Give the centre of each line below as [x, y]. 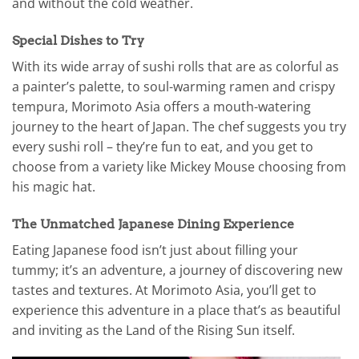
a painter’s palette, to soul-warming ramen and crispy [173, 86]
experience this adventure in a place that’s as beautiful [176, 310]
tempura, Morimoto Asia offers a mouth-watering [161, 106]
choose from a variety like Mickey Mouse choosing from [179, 166]
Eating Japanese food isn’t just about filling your [155, 250]
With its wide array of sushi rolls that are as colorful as [175, 66]
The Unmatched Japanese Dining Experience [153, 224]
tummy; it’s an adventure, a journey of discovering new [177, 270]
